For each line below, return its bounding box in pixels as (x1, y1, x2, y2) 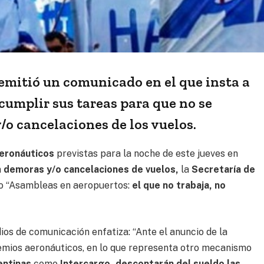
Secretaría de (192, 163, 256, 175)
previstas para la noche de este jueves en (54, 147, 239, 159)
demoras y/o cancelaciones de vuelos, (4, 163, 179, 175)
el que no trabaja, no (132, 179, 226, 191)
